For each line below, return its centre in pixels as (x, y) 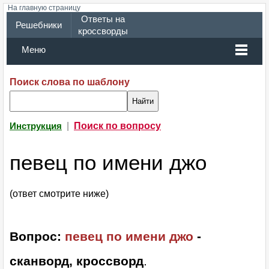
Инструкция (36, 126)
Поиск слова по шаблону (70, 82)
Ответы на (103, 19)
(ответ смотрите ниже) (59, 194)
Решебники (38, 25)
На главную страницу (44, 8)
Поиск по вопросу (117, 126)
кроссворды (103, 31)
